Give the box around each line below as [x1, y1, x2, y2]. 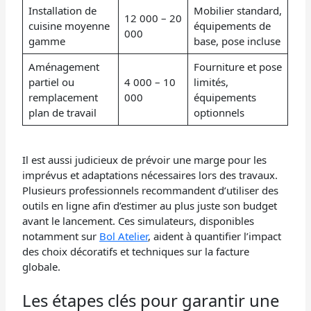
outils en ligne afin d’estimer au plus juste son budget [22, 198, 278, 212]
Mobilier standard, [193, 3, 282, 18]
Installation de [28, 3, 96, 18]
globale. [22, 259, 61, 274]
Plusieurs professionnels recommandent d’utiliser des [22, 183, 279, 197]
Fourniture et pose [193, 60, 282, 74]
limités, [193, 75, 228, 90]
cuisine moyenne [28, 19, 110, 33]
